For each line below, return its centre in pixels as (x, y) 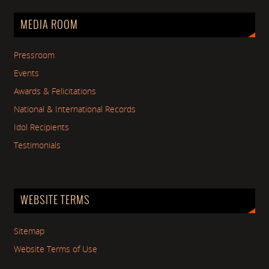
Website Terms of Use (56, 249)
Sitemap (29, 231)
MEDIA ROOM (49, 25)
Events (27, 74)
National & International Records (75, 110)
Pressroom (35, 56)
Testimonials (38, 146)
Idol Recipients (42, 128)
